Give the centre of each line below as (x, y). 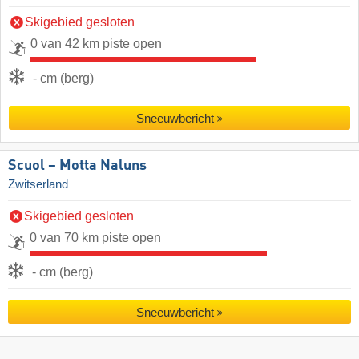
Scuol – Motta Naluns (77, 165)
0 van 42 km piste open (96, 43)
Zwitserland (38, 184)
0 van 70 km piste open (95, 237)
